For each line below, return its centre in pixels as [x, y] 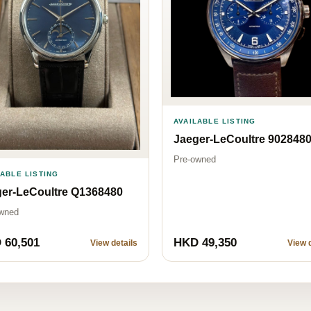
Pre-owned [195, 160]
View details [114, 243]
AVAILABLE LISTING [215, 121]
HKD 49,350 [205, 243]
